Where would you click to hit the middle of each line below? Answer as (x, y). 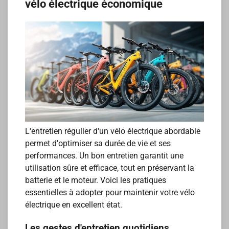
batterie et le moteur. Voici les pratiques (96, 180)
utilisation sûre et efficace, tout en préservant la (110, 168)
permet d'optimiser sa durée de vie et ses (98, 144)
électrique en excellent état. (74, 205)
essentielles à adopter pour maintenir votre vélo (110, 193)
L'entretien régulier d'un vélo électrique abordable (113, 131)
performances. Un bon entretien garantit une (105, 156)
